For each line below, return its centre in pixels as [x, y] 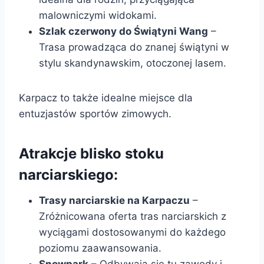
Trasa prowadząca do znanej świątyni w [134, 47]
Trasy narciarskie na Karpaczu [114, 200]
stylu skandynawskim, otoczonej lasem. [133, 63]
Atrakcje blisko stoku [91, 153]
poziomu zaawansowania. [100, 248]
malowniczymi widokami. [98, 15]
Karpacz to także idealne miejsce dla [106, 98]
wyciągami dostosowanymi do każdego [132, 232]
